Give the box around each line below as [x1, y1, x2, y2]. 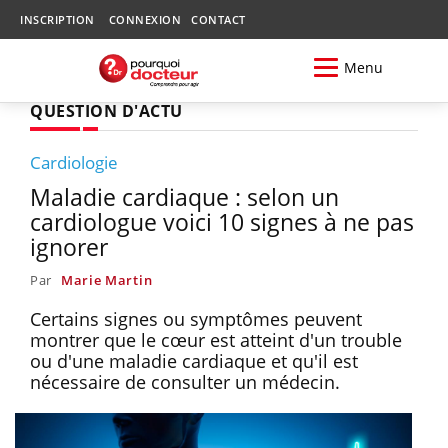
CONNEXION [108, 12, 181, 27]
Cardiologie [30, 150, 118, 174]
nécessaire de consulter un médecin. [30, 369, 340, 394]
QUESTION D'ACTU [30, 99, 183, 122]
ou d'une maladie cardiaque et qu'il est [30, 348, 358, 373]
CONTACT [191, 12, 246, 27]
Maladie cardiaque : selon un [30, 180, 339, 213]
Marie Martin [60, 270, 153, 289]
